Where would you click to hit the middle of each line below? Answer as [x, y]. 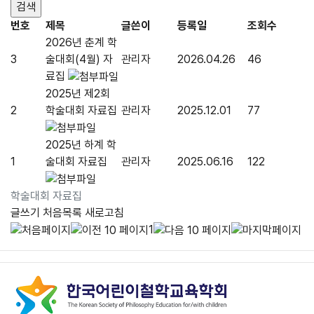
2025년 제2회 [78, 94]
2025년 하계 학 [81, 145]
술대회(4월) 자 [79, 59]
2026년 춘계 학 [81, 42]
